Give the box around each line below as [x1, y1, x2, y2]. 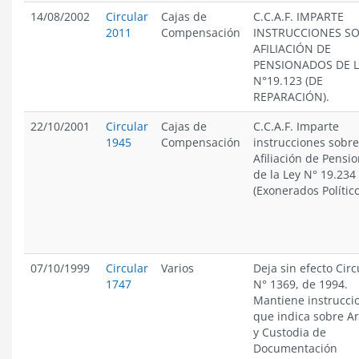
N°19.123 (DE [253, 73, 323, 88]
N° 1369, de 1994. [253, 276, 348, 292]
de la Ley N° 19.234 [253, 167, 356, 182]
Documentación [253, 341, 337, 356]
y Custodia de [253, 325, 326, 340]
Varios [161, 260, 194, 276]
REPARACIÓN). [253, 89, 329, 104]
